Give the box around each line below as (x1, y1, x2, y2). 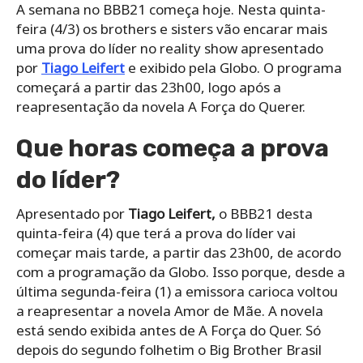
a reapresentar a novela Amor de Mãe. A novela (16, 301, 323, 321)
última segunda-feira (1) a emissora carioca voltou (16, 282, 338, 301)
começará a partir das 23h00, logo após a (16, 78, 281, 97)
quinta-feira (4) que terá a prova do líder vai (16, 224, 296, 243)
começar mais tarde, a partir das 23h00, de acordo (16, 243, 341, 263)
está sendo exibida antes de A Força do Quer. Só (16, 321, 321, 340)
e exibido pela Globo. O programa (125, 58, 342, 78)
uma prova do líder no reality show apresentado (16, 39, 323, 58)
